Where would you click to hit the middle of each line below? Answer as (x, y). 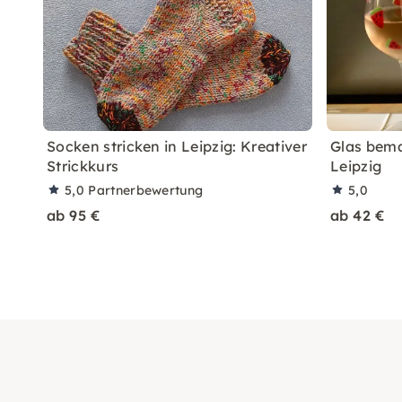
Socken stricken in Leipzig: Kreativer (177, 146)
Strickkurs (83, 166)
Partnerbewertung (146, 190)
